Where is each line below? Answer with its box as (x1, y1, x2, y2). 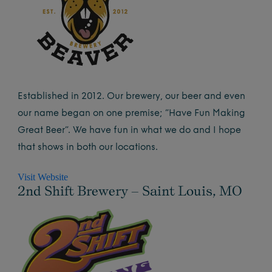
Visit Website (18, 171, 69, 182)
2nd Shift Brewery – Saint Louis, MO (18, 182, 243, 199)
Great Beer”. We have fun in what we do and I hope (18, 126, 242, 135)
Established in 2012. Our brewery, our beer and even (18, 92, 246, 101)
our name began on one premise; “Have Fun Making (18, 109, 246, 118)
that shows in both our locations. (18, 143, 158, 152)
